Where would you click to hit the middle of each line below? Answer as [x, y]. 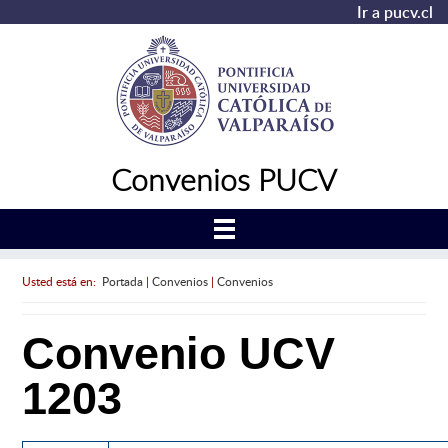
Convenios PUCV [224, 179]
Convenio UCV [178, 354]
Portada [122, 280]
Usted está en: [61, 280]
